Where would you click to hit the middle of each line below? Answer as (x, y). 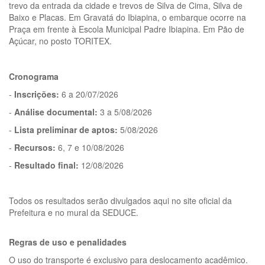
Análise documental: (56, 112)
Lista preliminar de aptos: (66, 129)
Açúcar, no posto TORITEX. (60, 41)
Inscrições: (37, 94)
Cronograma (35, 76)
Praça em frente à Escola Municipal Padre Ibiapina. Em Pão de (127, 29)
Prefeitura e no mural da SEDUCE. (74, 212)
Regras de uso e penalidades (70, 242)
